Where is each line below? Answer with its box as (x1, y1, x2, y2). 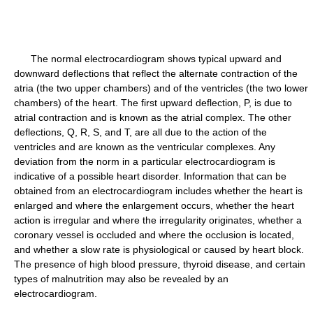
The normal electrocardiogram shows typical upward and (14, 53, 282, 64)
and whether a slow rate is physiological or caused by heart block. (14, 244, 304, 255)
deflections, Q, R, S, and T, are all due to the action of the (14, 126, 267, 138)
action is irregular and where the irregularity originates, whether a (14, 214, 302, 226)
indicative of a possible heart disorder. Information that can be (14, 170, 286, 182)
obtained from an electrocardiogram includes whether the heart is (14, 185, 303, 196)
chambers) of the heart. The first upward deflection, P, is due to (14, 97, 292, 108)
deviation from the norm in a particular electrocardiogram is (14, 156, 275, 167)
